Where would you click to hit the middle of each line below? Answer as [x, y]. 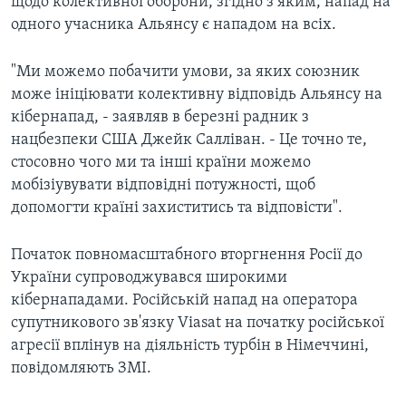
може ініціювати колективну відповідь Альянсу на [197, 95]
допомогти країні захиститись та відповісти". [177, 208]
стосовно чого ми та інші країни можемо [161, 163]
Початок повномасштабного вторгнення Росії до [187, 256]
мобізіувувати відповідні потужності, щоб [163, 186]
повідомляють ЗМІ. [81, 369]
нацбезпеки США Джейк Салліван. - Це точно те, [189, 140]
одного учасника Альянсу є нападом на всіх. [174, 25]
